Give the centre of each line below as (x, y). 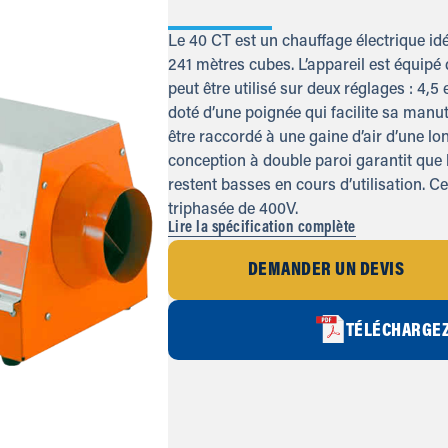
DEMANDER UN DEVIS (326, 271)
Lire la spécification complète (261, 228)
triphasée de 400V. (232, 210)
